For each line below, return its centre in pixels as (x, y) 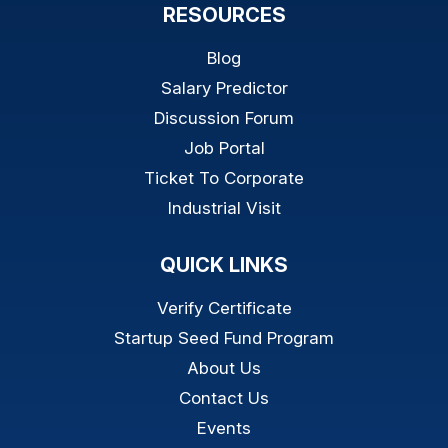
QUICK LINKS (224, 265)
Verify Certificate (224, 308)
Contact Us (224, 398)
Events (224, 428)
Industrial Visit (224, 208)
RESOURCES (224, 15)
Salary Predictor (224, 88)
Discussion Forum (224, 118)
